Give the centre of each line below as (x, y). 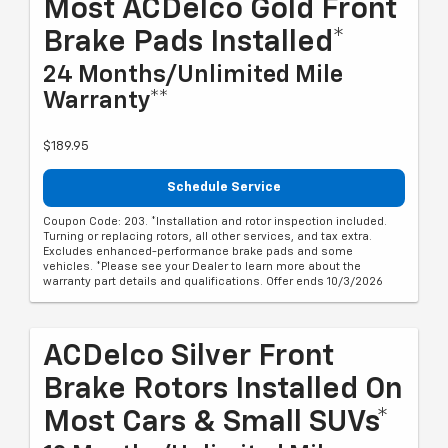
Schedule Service (224, 188)
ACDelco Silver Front (188, 356)
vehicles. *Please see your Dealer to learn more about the (202, 266)
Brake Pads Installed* (194, 43)
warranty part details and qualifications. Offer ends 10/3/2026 (213, 281)
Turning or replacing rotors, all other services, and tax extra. (207, 236)
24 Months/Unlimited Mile (193, 75)
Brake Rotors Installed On (223, 389)
